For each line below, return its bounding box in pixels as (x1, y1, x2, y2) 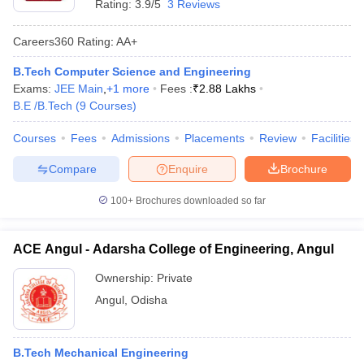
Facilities (311, 132, 356, 145)
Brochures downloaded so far (133, 195, 266, 206)
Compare (48, 162, 97, 175)
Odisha (131, 293, 167, 306)
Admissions (111, 132, 170, 145)
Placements (184, 132, 245, 145)
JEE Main (54, 82, 103, 95)
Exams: (13, 82, 54, 95)
